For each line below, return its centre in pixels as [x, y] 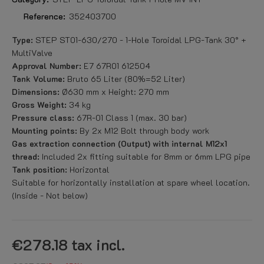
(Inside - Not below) [50, 195]
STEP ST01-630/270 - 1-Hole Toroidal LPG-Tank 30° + [140, 40]
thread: [26, 156]
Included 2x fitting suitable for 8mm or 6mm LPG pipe [145, 156]
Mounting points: [44, 131]
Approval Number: [47, 66]
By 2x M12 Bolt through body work [143, 131]
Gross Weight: [39, 105]
